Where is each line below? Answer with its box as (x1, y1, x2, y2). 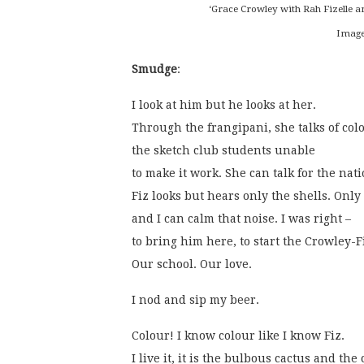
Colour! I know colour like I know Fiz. (132, 329, 344, 343)
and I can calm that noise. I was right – (132, 212, 351, 226)
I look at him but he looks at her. (132, 98, 316, 112)
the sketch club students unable (132, 144, 315, 158)
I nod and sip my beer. (132, 293, 262, 307)
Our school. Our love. (132, 258, 255, 271)
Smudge (132, 63, 177, 76)
